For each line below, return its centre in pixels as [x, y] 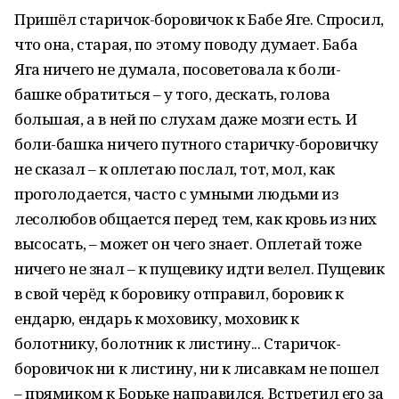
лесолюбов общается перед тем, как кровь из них [195, 219]
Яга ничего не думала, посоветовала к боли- [178, 69]
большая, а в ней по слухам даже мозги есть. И [186, 119]
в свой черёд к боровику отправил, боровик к [179, 293]
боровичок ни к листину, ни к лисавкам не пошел [197, 368]
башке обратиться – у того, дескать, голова [172, 94]
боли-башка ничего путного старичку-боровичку [196, 144]
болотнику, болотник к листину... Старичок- [178, 343]
